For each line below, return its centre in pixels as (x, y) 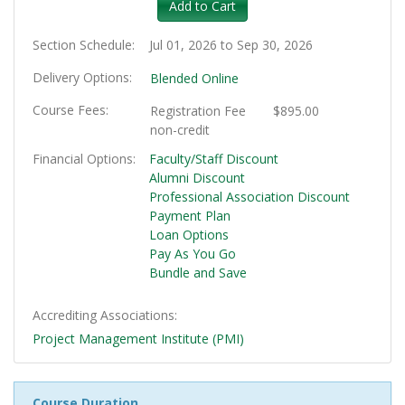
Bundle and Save (198, 273)
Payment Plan (189, 216)
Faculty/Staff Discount (213, 159)
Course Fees (69, 110)
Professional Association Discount (249, 197)
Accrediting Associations (104, 316)
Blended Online (194, 79)
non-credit (179, 130)
